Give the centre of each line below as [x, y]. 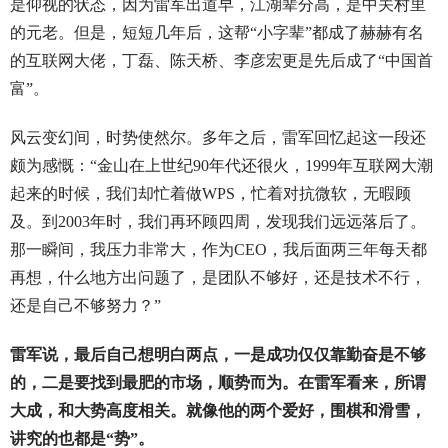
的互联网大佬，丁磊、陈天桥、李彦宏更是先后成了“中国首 [221, 61]
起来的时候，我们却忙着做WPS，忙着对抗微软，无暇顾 [210, 194]
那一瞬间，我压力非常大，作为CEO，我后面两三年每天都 [218, 250]
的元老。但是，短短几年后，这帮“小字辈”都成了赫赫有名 [216, 33]
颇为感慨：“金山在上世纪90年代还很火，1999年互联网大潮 [221, 166]
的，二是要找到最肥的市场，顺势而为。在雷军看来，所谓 [217, 383]
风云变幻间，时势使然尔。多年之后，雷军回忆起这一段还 [217, 138]
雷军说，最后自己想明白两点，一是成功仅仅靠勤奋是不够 [217, 355]
